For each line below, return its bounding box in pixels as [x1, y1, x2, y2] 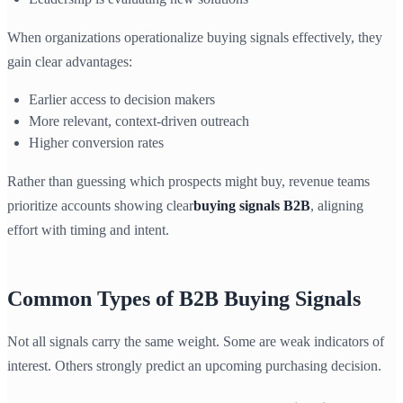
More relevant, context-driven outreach [29, 112, 249, 129]
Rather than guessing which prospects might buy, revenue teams [7, 174, 370, 190]
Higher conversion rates [29, 135, 164, 151]
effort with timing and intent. [7, 222, 169, 238]
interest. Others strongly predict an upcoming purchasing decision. [7, 358, 381, 374]
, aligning [310, 198, 363, 214]
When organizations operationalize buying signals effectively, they [7, 29, 382, 45]
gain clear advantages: [7, 53, 132, 69]
